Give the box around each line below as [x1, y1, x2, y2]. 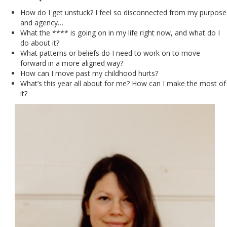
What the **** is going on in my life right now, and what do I [20, 28, 220, 37]
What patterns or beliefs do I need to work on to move [20, 48, 200, 58]
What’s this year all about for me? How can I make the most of [20, 79, 226, 88]
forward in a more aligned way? [20, 58, 123, 68]
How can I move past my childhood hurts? [20, 68, 158, 78]
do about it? [20, 38, 59, 48]
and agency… [20, 18, 63, 27]
